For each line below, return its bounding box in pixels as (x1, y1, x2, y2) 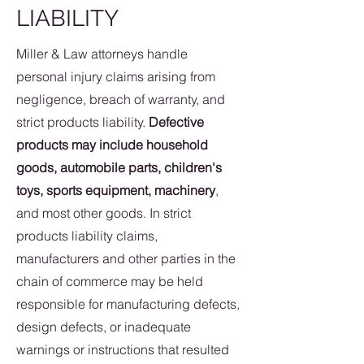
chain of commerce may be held (16, 273, 203, 289)
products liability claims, (16, 227, 158, 244)
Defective (149, 114, 204, 130)
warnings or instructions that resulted (16, 341, 229, 357)
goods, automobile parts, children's (16, 159, 222, 175)
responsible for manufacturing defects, (16, 296, 240, 312)
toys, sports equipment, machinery (16, 182, 215, 198)
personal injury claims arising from (16, 68, 215, 84)
